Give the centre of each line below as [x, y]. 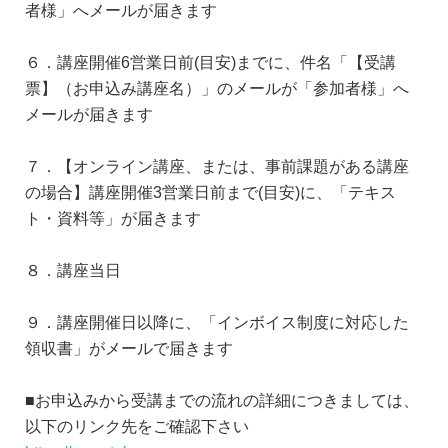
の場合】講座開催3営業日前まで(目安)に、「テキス [210, 192]
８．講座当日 [73, 270]
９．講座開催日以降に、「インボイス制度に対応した [217, 322]
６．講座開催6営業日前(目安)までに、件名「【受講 [210, 62]
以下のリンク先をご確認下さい [137, 426]
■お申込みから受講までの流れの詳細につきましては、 [222, 400]
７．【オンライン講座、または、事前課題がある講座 [217, 166]
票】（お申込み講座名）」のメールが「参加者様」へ [217, 88]
